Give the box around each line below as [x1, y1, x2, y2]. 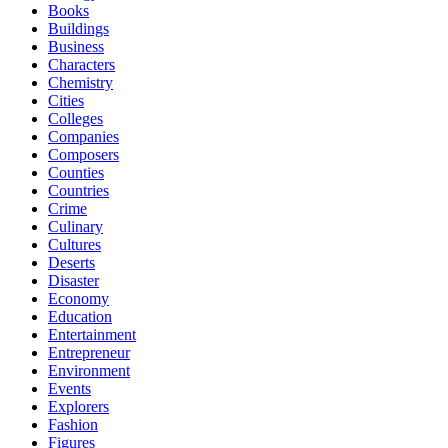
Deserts [48, 253, 95, 271]
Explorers [48, 397, 109, 415]
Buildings [48, 19, 109, 37]
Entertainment [48, 325, 136, 343]
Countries [48, 181, 109, 199]
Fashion [48, 415, 98, 433]
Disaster [48, 271, 99, 289]
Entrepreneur [48, 343, 130, 361]
